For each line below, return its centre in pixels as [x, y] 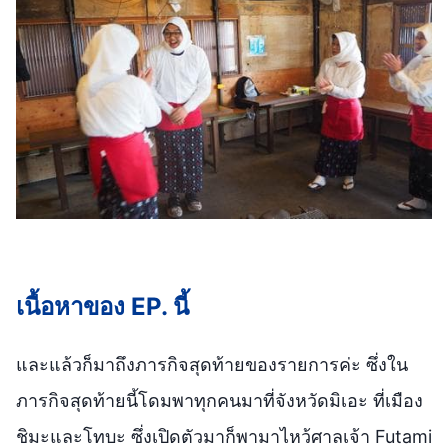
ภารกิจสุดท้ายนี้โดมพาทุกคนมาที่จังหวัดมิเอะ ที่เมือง [219, 400]
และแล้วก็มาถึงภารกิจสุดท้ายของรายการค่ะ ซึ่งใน [212, 364]
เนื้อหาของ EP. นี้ [102, 306]
